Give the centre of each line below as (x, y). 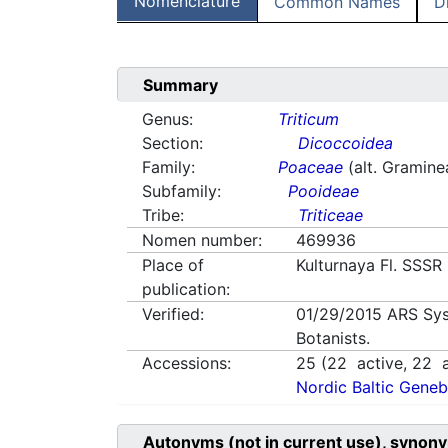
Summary (180, 85)
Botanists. (333, 338)
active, (380, 363)
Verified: (173, 314)
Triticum (309, 119)
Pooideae (324, 191)
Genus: (167, 119)
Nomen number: (202, 240)
